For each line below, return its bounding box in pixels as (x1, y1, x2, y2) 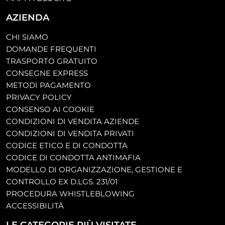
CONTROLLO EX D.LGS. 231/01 (6, 177, 118, 187)
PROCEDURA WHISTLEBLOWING (6, 189, 135, 199)
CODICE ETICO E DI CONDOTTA (6, 141, 128, 151)
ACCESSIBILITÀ (6, 201, 64, 211)
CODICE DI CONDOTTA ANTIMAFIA (6, 153, 141, 163)
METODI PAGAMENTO (6, 80, 91, 90)
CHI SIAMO (6, 32, 48, 42)
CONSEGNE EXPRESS (6, 68, 88, 78)
